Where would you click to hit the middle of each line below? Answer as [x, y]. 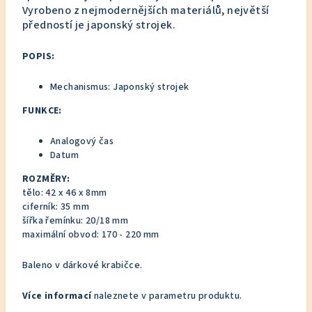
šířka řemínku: [54, 221]
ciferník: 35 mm [56, 207]
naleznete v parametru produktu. [167, 296]
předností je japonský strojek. [99, 25]
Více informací [57, 296]
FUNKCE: [42, 111]
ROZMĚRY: [46, 179]
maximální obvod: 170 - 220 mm [91, 235]
